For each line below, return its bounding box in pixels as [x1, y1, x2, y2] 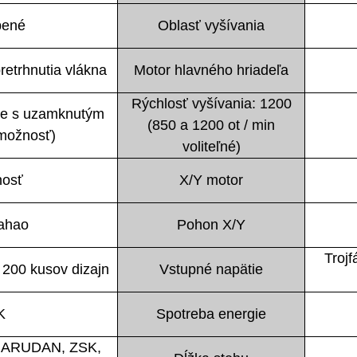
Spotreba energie [156, 305, 266, 322]
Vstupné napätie [159, 261, 263, 277]
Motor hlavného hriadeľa [134, 61, 288, 78]
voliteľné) [182, 138, 241, 155]
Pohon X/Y [177, 216, 245, 233]
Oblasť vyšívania [158, 17, 265, 33]
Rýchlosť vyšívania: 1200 [131, 95, 292, 112]
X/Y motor [179, 171, 243, 188]
